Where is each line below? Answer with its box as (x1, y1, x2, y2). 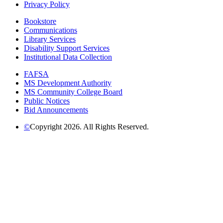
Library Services (24, 34, 76, 43)
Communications (24, 25, 77, 34)
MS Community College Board (24, 87, 122, 96)
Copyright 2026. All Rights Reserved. (30, 122, 149, 131)
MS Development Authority (24, 78, 111, 87)
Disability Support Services (24, 43, 110, 52)
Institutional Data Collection (24, 52, 112, 61)
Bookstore (24, 16, 56, 25)
